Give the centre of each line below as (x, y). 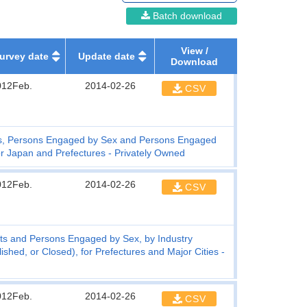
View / (194, 51)
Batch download (186, 16)
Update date (106, 56)
